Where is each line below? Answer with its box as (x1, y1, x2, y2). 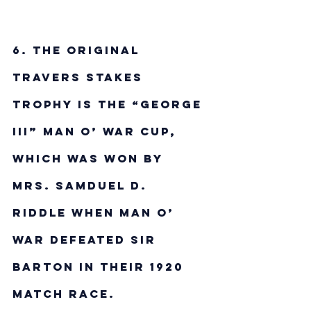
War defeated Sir (12, 233, 161, 246)
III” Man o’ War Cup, (12, 124, 181, 138)
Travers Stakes (12, 70, 148, 84)
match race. (12, 287, 115, 301)
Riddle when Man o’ (12, 205, 179, 219)
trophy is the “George (12, 97, 207, 111)
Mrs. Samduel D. (12, 178, 152, 192)
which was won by (12, 151, 167, 165)
